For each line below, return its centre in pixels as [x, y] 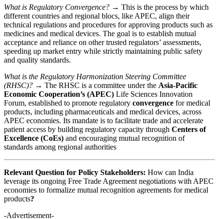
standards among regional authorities [60, 147]
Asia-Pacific [178, 85]
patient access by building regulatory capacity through [88, 129]
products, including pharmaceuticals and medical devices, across [103, 111]
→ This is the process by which [159, 7]
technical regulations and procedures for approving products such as [108, 24]
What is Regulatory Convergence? [57, 7]
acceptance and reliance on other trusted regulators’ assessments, [103, 42]
